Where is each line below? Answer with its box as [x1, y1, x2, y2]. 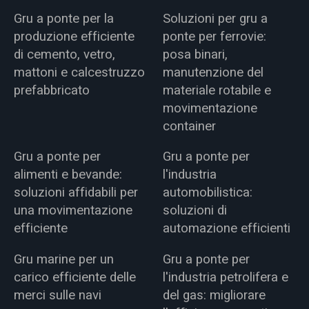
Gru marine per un [13, 249, 114, 269]
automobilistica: [163, 183, 253, 203]
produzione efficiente [13, 26, 134, 46]
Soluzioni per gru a [163, 8, 268, 28]
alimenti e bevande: [13, 165, 122, 185]
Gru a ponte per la [13, 8, 114, 28]
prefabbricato [13, 80, 90, 100]
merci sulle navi [13, 285, 101, 305]
